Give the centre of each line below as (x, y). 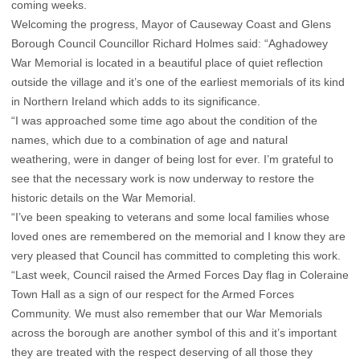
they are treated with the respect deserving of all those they (162, 352)
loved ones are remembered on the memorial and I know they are (178, 236)
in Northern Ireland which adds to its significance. (136, 101)
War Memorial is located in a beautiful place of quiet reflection (167, 62)
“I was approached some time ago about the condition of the (164, 120)
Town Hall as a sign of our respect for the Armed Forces (153, 294)
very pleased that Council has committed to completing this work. (176, 255)
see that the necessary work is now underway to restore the (163, 178)
